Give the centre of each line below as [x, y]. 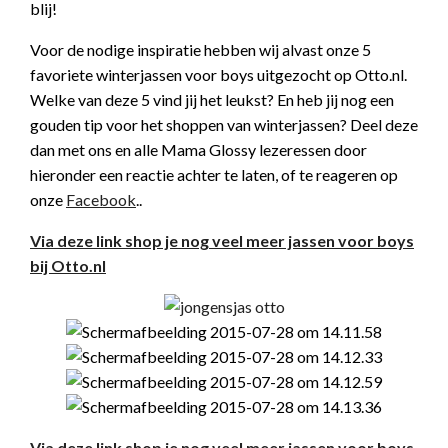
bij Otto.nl [68, 265]
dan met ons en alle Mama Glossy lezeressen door [198, 149]
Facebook [101, 199]
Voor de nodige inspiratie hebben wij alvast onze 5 [200, 49]
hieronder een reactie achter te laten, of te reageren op [214, 174]
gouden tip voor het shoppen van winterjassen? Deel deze [224, 124]
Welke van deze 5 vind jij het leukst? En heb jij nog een [212, 99]
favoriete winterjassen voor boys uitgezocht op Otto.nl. [218, 74]
